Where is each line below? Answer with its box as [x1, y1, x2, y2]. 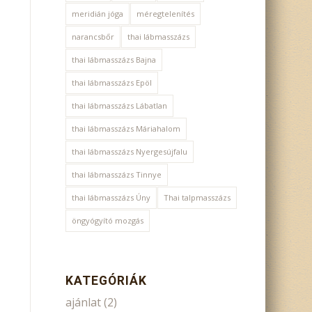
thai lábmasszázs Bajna [71, 54, 156, 65]
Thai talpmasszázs [163, 192, 231, 203]
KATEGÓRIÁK [65, 274, 147, 288]
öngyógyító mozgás [71, 215, 143, 226]
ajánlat [65, 295, 101, 311]
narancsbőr [71, 31, 114, 42]
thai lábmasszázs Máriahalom [71, 123, 180, 134]
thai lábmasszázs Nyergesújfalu [71, 146, 187, 157]
